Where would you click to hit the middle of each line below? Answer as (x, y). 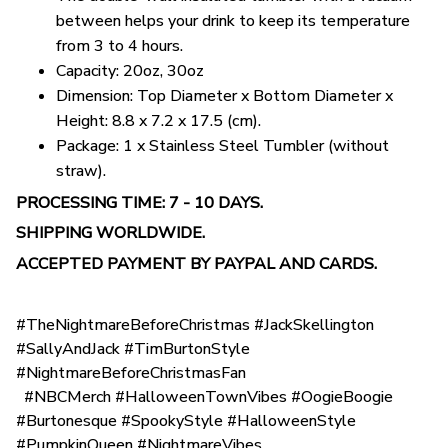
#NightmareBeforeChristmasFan (131, 373)
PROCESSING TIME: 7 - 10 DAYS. (139, 202)
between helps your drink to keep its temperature (233, 21)
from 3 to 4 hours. (119, 46)
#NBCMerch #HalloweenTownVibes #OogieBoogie (204, 397)
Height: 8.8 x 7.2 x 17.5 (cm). (158, 121)
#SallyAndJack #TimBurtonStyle (133, 349)
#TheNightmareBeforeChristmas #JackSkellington (195, 325)
